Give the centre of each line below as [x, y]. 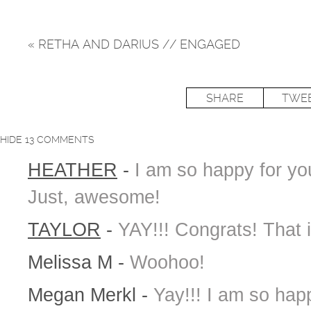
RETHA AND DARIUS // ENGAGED [137, 44]
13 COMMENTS [60, 139]
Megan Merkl [85, 295]
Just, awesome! [94, 197]
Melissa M [73, 262]
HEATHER [73, 170]
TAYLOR [64, 229]
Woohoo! [167, 262]
